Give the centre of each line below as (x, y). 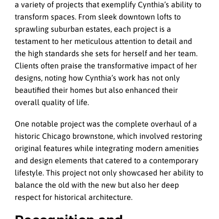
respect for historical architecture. (74, 197)
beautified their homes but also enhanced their (96, 90)
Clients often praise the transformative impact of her (106, 65)
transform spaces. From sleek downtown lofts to (98, 16)
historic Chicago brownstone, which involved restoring (109, 136)
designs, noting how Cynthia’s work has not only (97, 77)
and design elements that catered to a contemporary (107, 161)
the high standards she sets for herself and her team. (106, 53)
